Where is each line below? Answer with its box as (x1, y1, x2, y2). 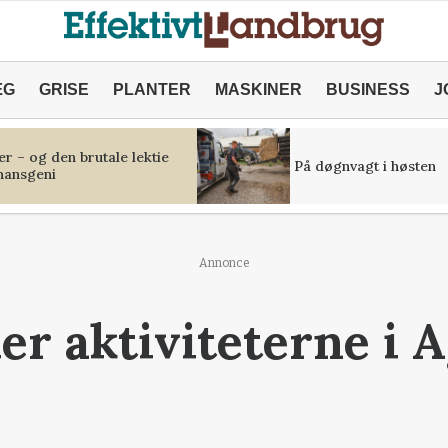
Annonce (198, 256, 250, 270)
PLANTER (112, 81, 191, 98)
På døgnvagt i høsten (293, 156, 436, 175)
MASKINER (214, 81, 302, 98)
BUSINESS (325, 81, 410, 98)
